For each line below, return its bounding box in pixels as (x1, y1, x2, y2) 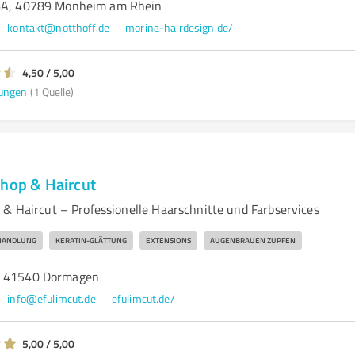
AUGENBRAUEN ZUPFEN (209, 235, 296, 246)
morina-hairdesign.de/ (125, 20, 234, 35)
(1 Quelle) (29, 83, 74, 99)
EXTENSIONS (145, 235, 191, 246)
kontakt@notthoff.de (7, 20, 110, 35)
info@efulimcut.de (7, 291, 96, 306)
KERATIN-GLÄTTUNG (55, 235, 127, 246)
